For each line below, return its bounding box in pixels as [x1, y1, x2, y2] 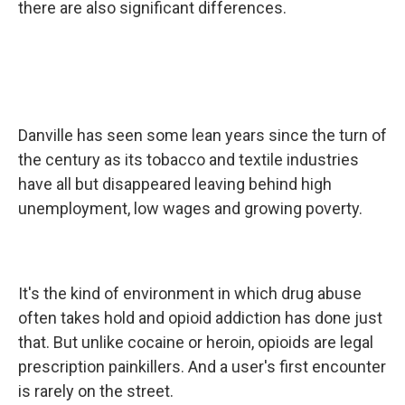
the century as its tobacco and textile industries [18, 150, 359, 170]
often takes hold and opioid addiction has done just [18, 308, 382, 328]
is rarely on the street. [18, 381, 177, 401]
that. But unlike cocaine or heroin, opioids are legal [18, 333, 373, 353]
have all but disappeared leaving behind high [18, 174, 332, 194]
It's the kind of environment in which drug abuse [18, 284, 362, 304]
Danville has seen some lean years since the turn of [18, 126, 387, 146]
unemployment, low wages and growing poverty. [18, 199, 366, 219]
